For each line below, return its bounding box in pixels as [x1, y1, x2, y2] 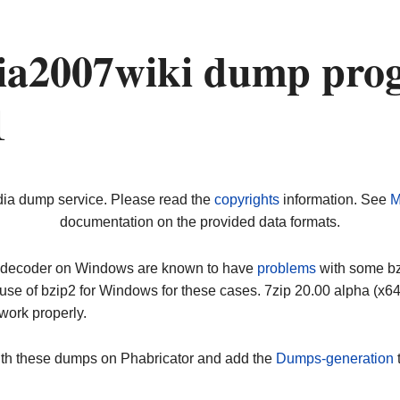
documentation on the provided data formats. [60, 214, 340, 230]
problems [257, 260, 316, 276]
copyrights [213, 192, 279, 208]
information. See [279, 192, 390, 208]
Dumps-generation [276, 351, 394, 367]
